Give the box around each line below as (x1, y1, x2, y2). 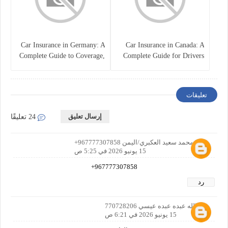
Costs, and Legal (56, 62, 105, 70)
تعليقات (186, 91, 207, 99)
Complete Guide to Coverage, (19, 51, 105, 60)
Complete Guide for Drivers (123, 51, 204, 60)
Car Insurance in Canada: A (126, 41, 204, 49)
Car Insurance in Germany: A (20, 41, 105, 49)
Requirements (65, 73, 105, 81)
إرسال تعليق (68, 112, 102, 120)
